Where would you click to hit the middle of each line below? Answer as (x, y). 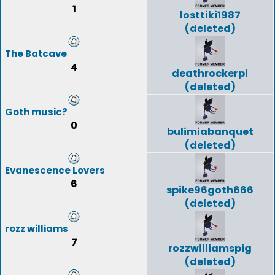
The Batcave (36, 54)
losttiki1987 (210, 15)
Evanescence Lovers (55, 170)
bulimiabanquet (210, 132)
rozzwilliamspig (210, 248)
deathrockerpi (210, 73)
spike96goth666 (210, 190)
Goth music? (36, 112)
